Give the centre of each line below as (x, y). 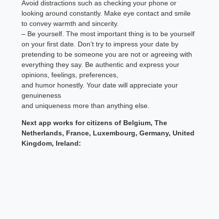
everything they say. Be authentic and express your (101, 64)
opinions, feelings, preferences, (70, 75)
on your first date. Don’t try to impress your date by (100, 44)
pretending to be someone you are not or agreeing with (107, 54)
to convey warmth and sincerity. (70, 23)
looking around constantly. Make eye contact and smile (106, 13)
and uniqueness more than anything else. (86, 105)
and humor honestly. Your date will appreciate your (100, 85)
